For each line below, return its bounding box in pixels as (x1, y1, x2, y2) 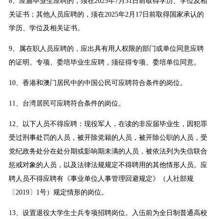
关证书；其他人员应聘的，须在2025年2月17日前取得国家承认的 (8, 11, 204, 19)
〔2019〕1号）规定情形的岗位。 (8, 189, 108, 197)
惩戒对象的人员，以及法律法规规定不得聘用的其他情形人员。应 (8, 161, 207, 169)
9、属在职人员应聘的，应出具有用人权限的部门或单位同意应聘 (8, 45, 204, 53)
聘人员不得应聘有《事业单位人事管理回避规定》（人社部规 (8, 175, 194, 183)
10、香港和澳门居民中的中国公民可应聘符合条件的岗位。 (8, 79, 187, 87)
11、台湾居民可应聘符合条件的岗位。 (8, 100, 125, 108)
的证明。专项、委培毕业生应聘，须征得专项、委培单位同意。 (8, 59, 200, 66)
